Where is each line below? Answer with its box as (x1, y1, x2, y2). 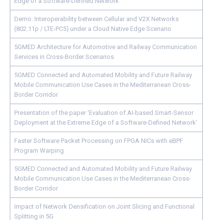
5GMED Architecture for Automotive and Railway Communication (14, 43, 197, 51)
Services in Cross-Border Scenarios (14, 53, 114, 60)
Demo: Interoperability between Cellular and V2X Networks (14, 15, 179, 23)
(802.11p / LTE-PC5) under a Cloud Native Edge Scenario (14, 25, 171, 32)
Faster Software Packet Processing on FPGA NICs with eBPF (14, 137, 183, 144)
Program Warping (14, 147, 64, 154)
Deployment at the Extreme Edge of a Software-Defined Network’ (14, 119, 197, 126)
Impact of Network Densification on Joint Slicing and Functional (14, 203, 194, 210)
